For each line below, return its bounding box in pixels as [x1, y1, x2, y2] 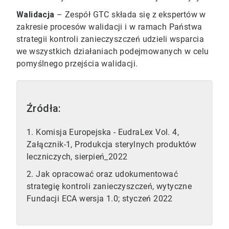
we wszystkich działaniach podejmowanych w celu [16, 47, 209, 57]
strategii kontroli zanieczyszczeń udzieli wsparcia [16, 34, 204, 44]
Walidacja [16, 10, 55, 20]
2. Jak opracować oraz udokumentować [27, 169, 178, 179]
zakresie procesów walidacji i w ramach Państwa [16, 22, 202, 32]
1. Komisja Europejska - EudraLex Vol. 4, [27, 127, 179, 138]
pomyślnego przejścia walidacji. [16, 59, 138, 69]
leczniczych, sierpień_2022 [27, 152, 128, 162]
